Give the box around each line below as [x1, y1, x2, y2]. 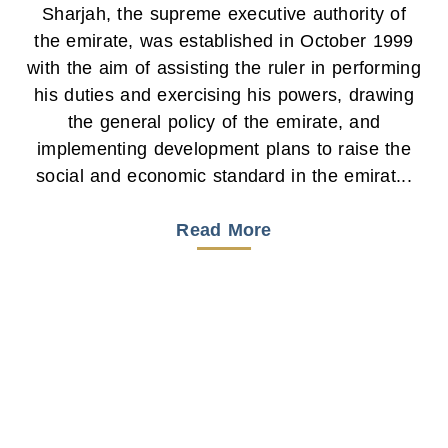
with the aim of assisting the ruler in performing [27, 50, 421, 85]
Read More [176, 213, 272, 248]
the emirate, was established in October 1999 [34, 23, 414, 58]
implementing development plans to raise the [36, 131, 412, 166]
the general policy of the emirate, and [67, 104, 381, 139]
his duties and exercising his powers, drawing [34, 77, 414, 112]
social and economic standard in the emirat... [36, 158, 412, 193]
